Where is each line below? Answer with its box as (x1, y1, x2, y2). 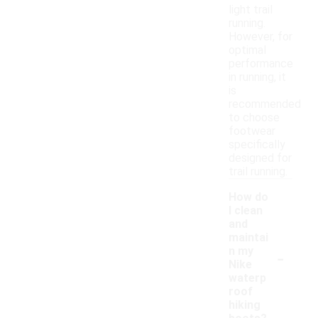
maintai (229, 231, 268, 245)
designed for (229, 151, 292, 165)
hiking (229, 298, 261, 312)
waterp (229, 271, 266, 285)
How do (229, 190, 268, 204)
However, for (229, 30, 292, 44)
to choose (229, 111, 280, 125)
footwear (229, 124, 275, 138)
